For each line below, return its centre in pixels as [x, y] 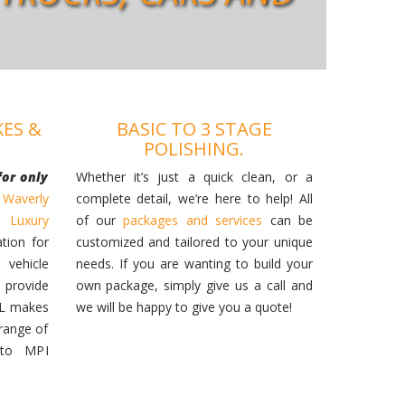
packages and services [193, 220]
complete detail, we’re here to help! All [194, 198]
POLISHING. [194, 148]
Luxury [29, 220]
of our [99, 220]
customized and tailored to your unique [194, 241]
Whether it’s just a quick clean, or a [194, 176]
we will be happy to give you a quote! [184, 306]
